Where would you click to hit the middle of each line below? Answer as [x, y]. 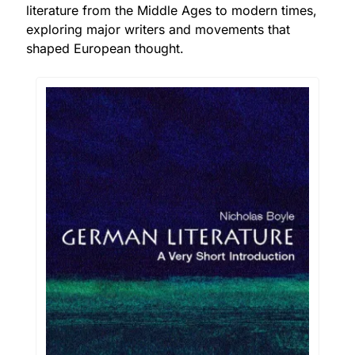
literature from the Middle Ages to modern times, [172, 10]
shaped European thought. [105, 48]
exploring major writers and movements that [158, 29]
